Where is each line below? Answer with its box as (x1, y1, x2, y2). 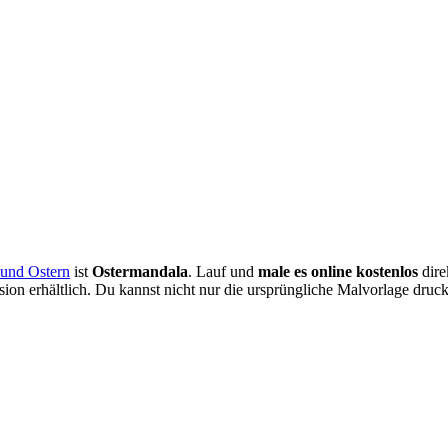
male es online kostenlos (258, 263, 418, 281)
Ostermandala (92, 263, 188, 281)
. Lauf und (188, 263, 258, 281)
